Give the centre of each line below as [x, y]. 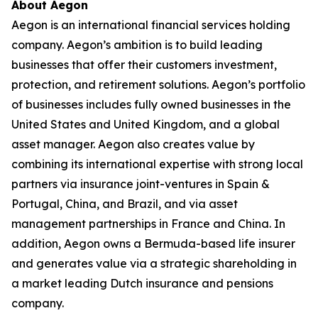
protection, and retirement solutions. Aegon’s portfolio [158, 84]
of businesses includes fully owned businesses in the [151, 104]
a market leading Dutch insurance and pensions [142, 283]
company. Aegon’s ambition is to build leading [137, 45]
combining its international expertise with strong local [157, 164]
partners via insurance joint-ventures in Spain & [141, 184]
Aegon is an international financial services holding [151, 25]
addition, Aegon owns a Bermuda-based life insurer [153, 243]
